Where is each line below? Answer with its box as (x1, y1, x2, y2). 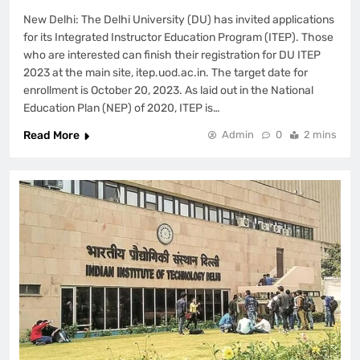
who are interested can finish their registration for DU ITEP (23, 48, 321, 63)
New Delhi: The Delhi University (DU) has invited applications (23, 13, 334, 27)
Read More (23, 129, 80, 143)
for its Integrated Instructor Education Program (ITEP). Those (23, 31, 333, 45)
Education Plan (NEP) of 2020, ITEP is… (23, 101, 220, 116)
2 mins (304, 129, 337, 141)
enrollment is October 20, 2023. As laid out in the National (23, 84, 313, 98)
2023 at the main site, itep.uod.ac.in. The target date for (23, 66, 308, 80)
